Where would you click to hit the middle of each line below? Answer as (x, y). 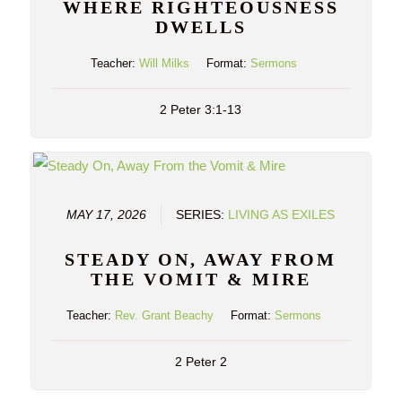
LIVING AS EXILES (281, 214)
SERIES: (201, 214)
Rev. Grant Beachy (165, 315)
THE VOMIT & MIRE (201, 279)
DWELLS (201, 26)
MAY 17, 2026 (106, 214)
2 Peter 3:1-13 (201, 109)
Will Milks (165, 63)
